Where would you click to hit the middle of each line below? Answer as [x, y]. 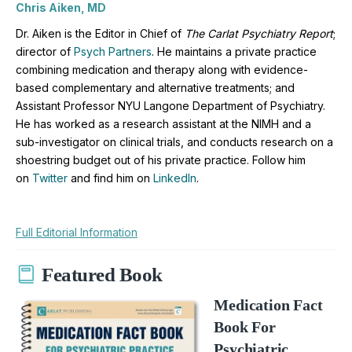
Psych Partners [113, 51]
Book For [245, 326]
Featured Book [102, 275]
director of [45, 51]
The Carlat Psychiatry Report [259, 33]
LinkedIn [175, 178]
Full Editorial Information [77, 232]
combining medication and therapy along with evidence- [162, 69]
